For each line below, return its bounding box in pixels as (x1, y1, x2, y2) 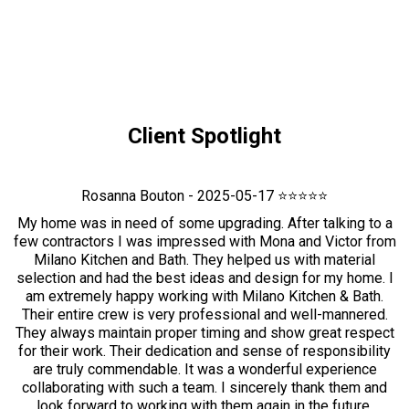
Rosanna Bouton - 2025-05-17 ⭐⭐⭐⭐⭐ (81, 187, 328, 204)
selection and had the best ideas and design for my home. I (16, 269, 393, 287)
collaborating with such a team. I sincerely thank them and (22, 379, 387, 396)
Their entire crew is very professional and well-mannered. (21, 306, 388, 323)
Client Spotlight (128, 123, 281, 149)
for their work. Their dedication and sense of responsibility (18, 342, 391, 360)
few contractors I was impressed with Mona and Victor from (13, 233, 396, 250)
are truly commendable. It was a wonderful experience (32, 361, 377, 378)
